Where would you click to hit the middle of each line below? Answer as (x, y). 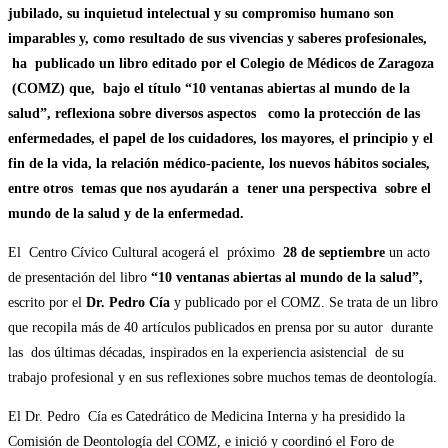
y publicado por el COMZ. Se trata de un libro (304, 302)
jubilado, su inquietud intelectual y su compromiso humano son (201, 13)
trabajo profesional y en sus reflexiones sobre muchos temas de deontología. (222, 377)
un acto (407, 252)
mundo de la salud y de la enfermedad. (126, 213)
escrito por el (47, 302)
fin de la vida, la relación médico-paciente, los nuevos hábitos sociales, (219, 163)
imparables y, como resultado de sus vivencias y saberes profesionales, (217, 38)
